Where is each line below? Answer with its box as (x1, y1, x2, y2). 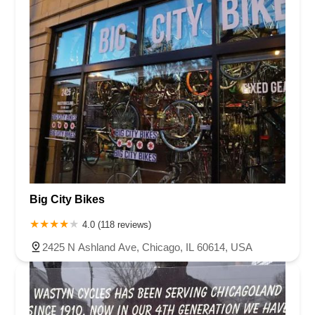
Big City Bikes (30, 193, 105, 206)
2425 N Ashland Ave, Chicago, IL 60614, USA (42, 241, 252, 254)
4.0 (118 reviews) (82, 219, 151, 231)
